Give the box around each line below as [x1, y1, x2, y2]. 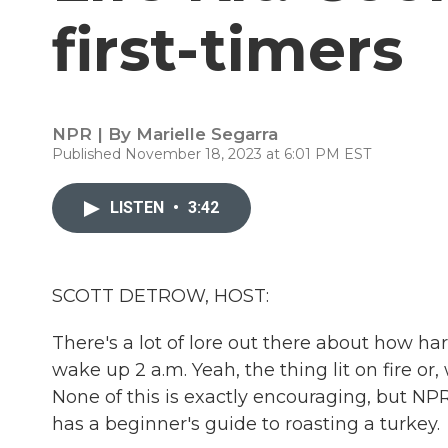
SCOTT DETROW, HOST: [52, 285, 269, 307]
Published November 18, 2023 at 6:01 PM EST [52, 145, 371, 163]
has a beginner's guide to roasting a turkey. [52, 413, 440, 435]
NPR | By [52, 124, 136, 144]
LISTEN [110, 198, 168, 217]
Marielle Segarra [136, 124, 278, 144]
